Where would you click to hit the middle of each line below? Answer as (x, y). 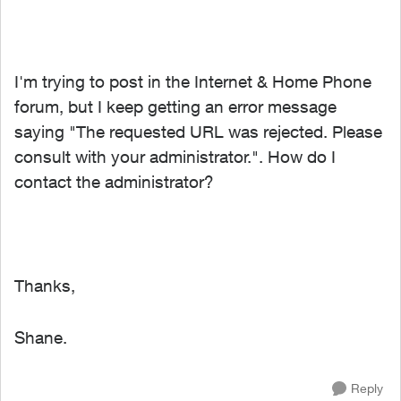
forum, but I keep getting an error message (175, 107)
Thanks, (45, 286)
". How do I (294, 157)
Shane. (41, 337)
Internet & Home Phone (283, 81)
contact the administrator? (114, 182)
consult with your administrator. (133, 157)
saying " (45, 132)
